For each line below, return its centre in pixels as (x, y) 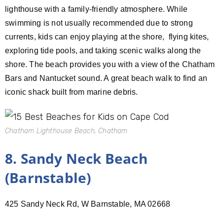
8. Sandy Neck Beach (76, 158)
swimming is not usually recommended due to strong (99, 23)
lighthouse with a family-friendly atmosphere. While (96, 9)
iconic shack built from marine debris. (72, 92)
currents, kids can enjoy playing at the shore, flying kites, (107, 37)
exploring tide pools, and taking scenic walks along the (103, 50)
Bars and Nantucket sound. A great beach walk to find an (106, 78)
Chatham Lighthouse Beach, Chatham (66, 131)
